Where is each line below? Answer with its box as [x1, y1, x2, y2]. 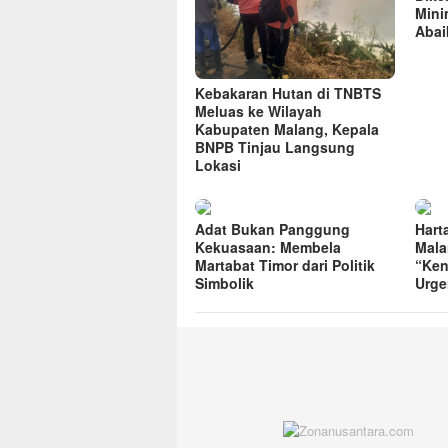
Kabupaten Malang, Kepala [195, 119, 379, 140]
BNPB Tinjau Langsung [195, 137, 355, 158]
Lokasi [195, 155, 241, 176]
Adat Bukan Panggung [195, 219, 350, 240]
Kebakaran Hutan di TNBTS [195, 83, 381, 104]
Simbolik [195, 273, 254, 294]
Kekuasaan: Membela [195, 237, 341, 258]
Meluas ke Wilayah [195, 101, 322, 122]
